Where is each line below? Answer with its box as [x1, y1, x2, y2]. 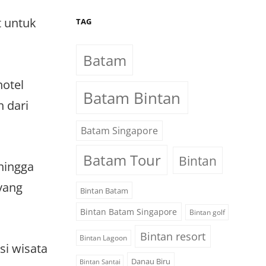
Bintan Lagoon [80, 232, 128, 243]
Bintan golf [189, 207, 225, 218]
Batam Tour [83, 150, 161, 170]
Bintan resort [140, 229, 205, 243]
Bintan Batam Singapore [80, 206, 178, 218]
